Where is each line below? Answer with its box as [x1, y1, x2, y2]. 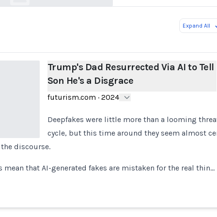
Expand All [183, 22, 210, 29]
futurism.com [47, 93, 96, 102]
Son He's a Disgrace [47, 75, 134, 86]
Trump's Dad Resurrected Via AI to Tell [47, 62, 214, 73]
